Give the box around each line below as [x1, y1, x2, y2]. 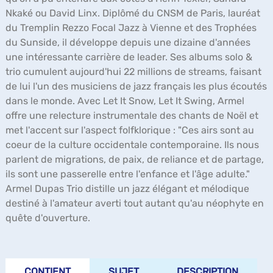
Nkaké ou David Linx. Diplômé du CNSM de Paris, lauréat [5, 7, 260, 19]
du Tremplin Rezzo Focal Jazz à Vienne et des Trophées [5, 22, 257, 34]
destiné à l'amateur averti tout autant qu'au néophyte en [5, 197, 264, 209]
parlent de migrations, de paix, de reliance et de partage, [5, 154, 264, 165]
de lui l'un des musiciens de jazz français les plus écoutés [5, 80, 267, 92]
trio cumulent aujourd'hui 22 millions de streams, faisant [5, 66, 261, 77]
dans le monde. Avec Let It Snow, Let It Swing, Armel [5, 95, 244, 107]
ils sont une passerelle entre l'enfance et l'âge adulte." [5, 168, 250, 180]
